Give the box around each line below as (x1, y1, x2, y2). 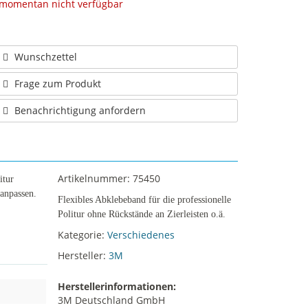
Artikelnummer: (57, 172, 133, 185)
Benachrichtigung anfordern (14, 104, 146, 117)
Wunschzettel (14, 50, 77, 63)
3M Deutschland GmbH (57, 294, 165, 307)
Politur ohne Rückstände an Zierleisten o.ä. (57, 209, 225, 219)
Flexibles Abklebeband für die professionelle (57, 195, 231, 205)
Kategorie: (57, 228, 107, 241)
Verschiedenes (107, 228, 175, 241)
